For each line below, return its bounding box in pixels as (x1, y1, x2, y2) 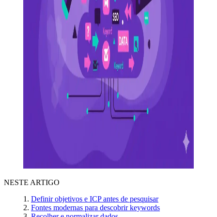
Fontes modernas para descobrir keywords (31, 203, 160, 212)
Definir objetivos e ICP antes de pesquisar (31, 194, 158, 203)
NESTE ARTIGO (4, 178, 60, 186)
